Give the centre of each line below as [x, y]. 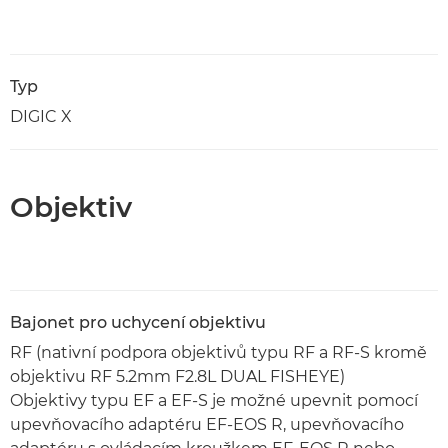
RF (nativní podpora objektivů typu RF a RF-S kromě [218, 352]
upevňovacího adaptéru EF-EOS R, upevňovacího [207, 424]
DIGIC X [41, 116]
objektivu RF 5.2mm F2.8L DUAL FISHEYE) [177, 376]
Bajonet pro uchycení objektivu [138, 322]
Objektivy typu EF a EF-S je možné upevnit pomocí [214, 400]
